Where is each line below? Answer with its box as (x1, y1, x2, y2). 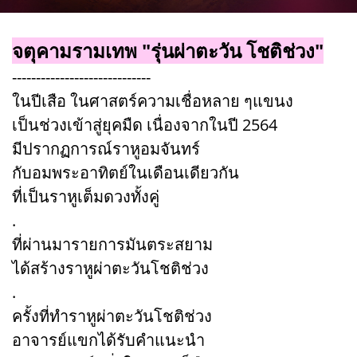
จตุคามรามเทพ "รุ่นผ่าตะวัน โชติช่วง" (12, 37, 324, 64)
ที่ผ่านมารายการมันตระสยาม (12, 233, 213, 255)
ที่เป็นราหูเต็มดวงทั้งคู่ (12, 185, 159, 207)
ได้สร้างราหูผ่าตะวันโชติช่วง (12, 257, 209, 279)
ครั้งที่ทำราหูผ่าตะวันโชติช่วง (12, 304, 212, 327)
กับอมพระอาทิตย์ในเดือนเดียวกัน (12, 161, 239, 183)
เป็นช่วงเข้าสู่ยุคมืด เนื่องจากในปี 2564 (12, 113, 277, 135)
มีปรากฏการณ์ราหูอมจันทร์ (12, 137, 200, 159)
